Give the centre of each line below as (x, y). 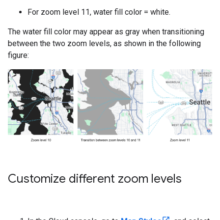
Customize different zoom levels (95, 179)
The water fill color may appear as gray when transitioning (106, 32)
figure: (18, 55)
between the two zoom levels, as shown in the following (104, 43)
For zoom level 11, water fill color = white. (99, 12)
